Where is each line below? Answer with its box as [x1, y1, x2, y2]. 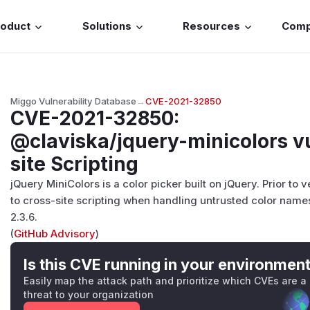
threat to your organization [24, 288, 154, 300]
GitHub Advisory [14, 227, 96, 240]
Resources [183, 20, 241, 33]
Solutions [82, 20, 131, 33]
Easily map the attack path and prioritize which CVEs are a [24, 274, 307, 286]
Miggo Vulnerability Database [10, 95, 137, 107]
